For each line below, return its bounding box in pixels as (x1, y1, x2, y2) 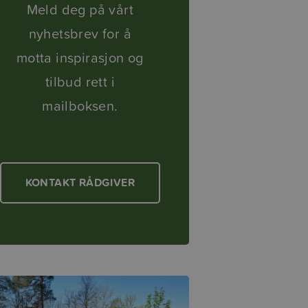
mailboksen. (42, 96, 118, 115)
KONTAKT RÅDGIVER (25, 175, 135, 191)
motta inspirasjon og (16, 47, 144, 67)
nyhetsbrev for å (28, 23, 132, 43)
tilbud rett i (45, 71, 115, 91)
